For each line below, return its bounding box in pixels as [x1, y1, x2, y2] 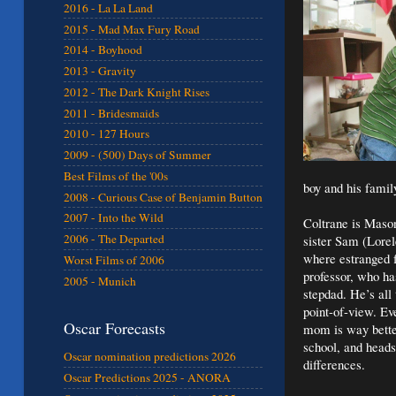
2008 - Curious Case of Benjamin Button [64, 188, 263, 205]
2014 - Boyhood [64, 42, 142, 58]
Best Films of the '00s [64, 167, 168, 184]
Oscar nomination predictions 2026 [64, 348, 236, 365]
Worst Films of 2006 [64, 251, 164, 268]
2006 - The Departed [64, 231, 164, 247]
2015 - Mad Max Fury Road [64, 20, 200, 37]
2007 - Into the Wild [64, 209, 164, 226]
